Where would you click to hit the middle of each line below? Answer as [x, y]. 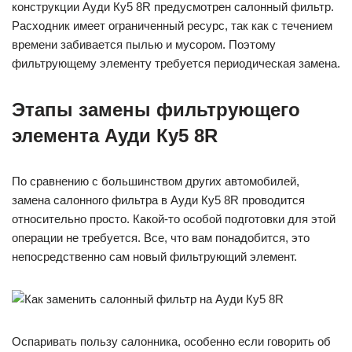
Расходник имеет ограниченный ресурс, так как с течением [172, 26]
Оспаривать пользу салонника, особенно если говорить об [171, 341]
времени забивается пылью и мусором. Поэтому [144, 44]
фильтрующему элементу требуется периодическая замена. [176, 63]
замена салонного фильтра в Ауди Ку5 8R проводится [158, 200]
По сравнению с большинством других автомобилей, [156, 181]
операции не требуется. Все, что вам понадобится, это [161, 238]
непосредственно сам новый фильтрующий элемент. [154, 257]
